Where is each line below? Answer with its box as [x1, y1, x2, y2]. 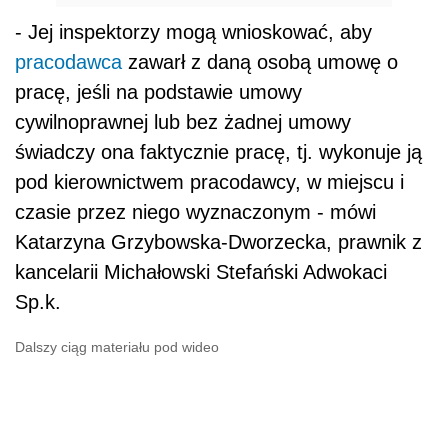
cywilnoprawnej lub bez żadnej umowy [15, 111, 351, 134]
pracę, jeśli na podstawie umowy [15, 81, 302, 104]
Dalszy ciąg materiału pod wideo [15, 339, 219, 356]
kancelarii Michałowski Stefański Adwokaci [15, 261, 387, 284]
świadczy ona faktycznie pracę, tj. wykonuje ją [15, 141, 422, 164]
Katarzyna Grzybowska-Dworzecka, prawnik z [15, 231, 422, 254]
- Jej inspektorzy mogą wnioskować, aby [15, 21, 372, 44]
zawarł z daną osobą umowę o [122, 51, 398, 74]
